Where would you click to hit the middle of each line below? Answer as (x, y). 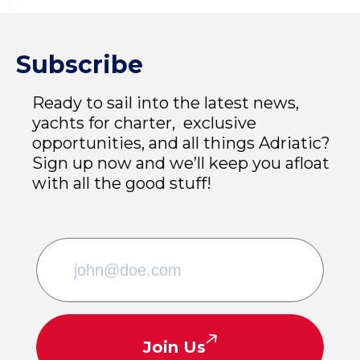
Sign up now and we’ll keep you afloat (181, 164)
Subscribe (80, 65)
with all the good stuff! (122, 184)
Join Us (174, 347)
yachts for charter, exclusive (144, 123)
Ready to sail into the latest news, (166, 103)
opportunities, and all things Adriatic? (181, 143)
